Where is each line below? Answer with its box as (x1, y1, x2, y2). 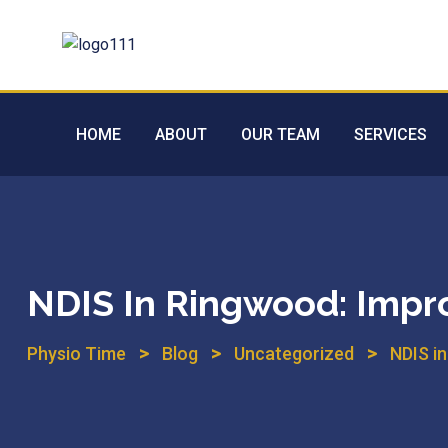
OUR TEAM (241, 125, 320, 144)
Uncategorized (234, 343, 354, 364)
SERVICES (354, 125, 427, 144)
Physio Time (27, 343, 126, 364)
